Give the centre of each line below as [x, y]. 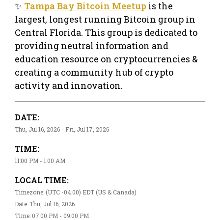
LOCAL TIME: [42, 180]
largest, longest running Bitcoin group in [105, 19]
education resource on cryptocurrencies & [106, 59]
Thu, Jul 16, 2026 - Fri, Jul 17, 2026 [62, 129]
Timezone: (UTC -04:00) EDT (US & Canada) [76, 192]
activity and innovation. [69, 85]
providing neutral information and [92, 45]
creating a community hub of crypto [94, 72]
